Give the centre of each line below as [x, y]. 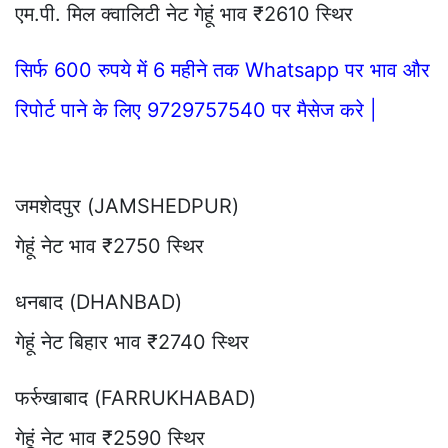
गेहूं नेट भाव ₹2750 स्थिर [109, 245]
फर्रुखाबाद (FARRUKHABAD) [135, 397]
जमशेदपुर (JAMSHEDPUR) [127, 205]
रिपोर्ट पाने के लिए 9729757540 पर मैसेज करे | [196, 109]
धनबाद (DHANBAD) [98, 301]
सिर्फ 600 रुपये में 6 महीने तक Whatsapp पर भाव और [222, 69]
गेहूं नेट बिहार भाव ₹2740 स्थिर [132, 341]
